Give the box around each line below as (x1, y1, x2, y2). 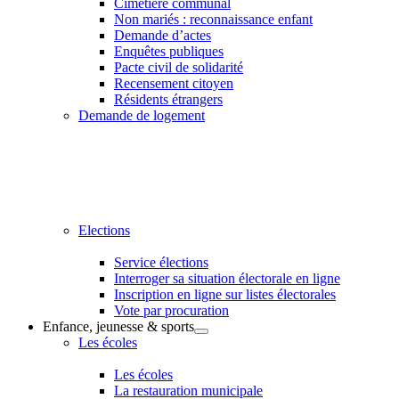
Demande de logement (78, 108, 205, 123)
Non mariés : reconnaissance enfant (114, 12, 313, 27)
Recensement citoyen (114, 76, 233, 91)
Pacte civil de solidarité (114, 60, 243, 75)
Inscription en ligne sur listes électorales (114, 287, 336, 302)
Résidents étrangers (114, 92, 223, 107)
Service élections (114, 255, 208, 270)
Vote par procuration (114, 303, 229, 318)
